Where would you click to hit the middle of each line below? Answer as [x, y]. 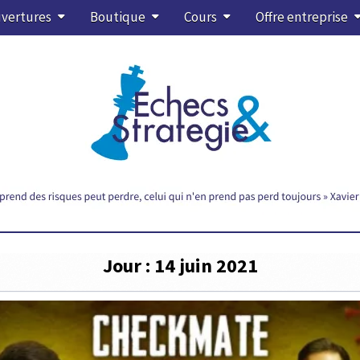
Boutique [117, 17]
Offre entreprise [301, 17]
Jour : [128, 266]
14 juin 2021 [206, 266]
